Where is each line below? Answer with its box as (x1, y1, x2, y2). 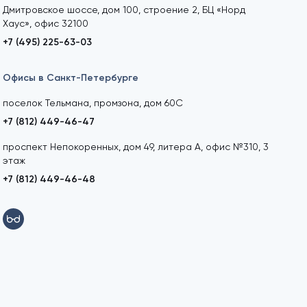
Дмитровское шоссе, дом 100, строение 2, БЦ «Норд (2, 4, 245, 16)
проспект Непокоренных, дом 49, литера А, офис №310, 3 (2, 141, 269, 153)
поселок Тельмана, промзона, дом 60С (2, 97, 183, 109)
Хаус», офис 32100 (2, 18, 88, 29)
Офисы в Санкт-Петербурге (2, 72, 138, 84)
